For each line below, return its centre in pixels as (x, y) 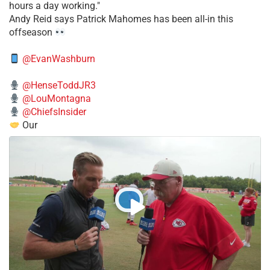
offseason (32, 33)
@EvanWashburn (59, 59)
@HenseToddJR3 (59, 86)
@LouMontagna (57, 99)
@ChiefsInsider (55, 112)
